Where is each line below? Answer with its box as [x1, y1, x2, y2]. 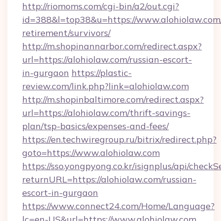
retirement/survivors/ [22, 27, 110, 38]
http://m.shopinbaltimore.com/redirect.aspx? [22, 94, 204, 105]
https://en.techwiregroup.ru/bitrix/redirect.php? [22, 134, 217, 145]
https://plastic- [72, 67, 132, 78]
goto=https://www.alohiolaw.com [22, 147, 160, 158]
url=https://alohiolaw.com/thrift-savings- [22, 107, 190, 118]
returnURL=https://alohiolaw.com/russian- [22, 174, 196, 185]
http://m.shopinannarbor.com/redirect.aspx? [22, 40, 202, 52]
